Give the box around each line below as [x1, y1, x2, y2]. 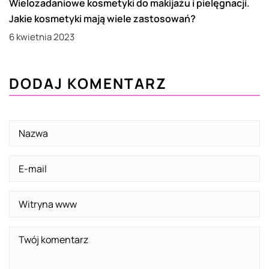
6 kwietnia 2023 [9, 30, 74, 43]
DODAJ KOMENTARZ [9, 73, 167, 93]
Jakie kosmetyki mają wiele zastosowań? [9, 11, 196, 25]
